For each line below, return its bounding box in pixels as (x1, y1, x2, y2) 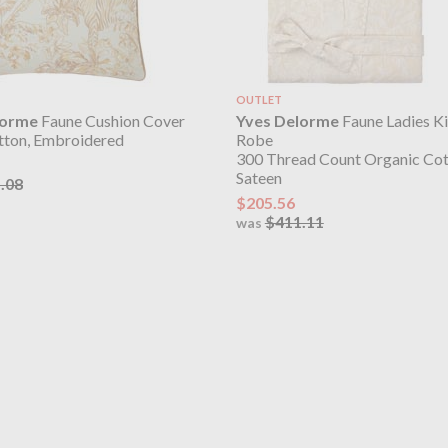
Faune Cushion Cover (37, 111, 185, 131)
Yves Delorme (235, 111, 339, 131)
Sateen (235, 168, 282, 188)
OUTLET (235, 92, 282, 106)
